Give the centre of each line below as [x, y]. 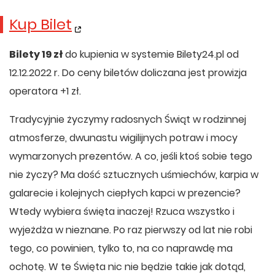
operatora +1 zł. [45, 91]
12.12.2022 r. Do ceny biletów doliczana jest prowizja [128, 73]
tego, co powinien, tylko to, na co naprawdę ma [121, 248]
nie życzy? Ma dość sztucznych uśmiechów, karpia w [134, 175]
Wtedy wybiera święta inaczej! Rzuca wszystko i [122, 211]
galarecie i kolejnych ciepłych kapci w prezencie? [125, 193]
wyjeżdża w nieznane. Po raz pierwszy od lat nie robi [131, 230]
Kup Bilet [41, 24]
